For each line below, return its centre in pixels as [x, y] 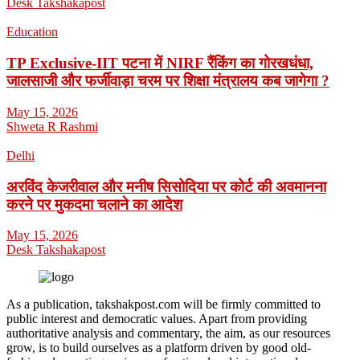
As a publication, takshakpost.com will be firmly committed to [164, 305]
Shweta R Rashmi [52, 126]
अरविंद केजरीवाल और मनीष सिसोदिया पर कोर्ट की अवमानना [166, 186]
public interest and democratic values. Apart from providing [157, 319]
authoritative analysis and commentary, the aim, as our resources [168, 333]
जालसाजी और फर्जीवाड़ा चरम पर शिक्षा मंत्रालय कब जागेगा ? [168, 81]
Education [32, 32]
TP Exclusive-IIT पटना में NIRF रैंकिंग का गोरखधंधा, [160, 63]
